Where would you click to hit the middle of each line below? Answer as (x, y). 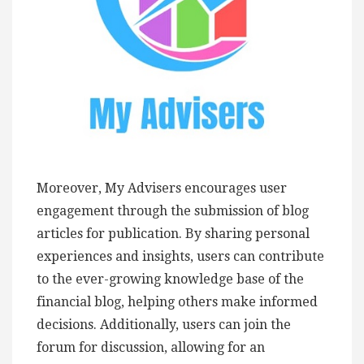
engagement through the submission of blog (173, 210)
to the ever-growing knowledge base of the (170, 279)
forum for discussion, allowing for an (151, 347)
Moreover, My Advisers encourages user (162, 188)
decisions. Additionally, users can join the (164, 324)
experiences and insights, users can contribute (180, 256)
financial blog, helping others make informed (177, 301)
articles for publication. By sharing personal (173, 233)
